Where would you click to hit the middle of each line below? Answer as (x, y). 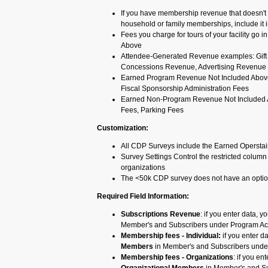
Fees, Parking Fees (152, 110)
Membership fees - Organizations (177, 257)
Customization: (123, 128)
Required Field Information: (143, 196)
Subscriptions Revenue (161, 214)
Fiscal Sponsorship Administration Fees (185, 89)
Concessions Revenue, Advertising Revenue (194, 67)
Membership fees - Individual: (171, 236)
